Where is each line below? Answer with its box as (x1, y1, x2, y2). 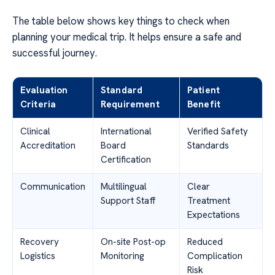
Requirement (101, 98, 160, 110)
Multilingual (101, 180, 147, 193)
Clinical (20, 125, 50, 137)
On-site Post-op (101, 235, 166, 248)
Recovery (20, 235, 59, 248)
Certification (101, 153, 151, 166)
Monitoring (101, 249, 144, 262)
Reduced (187, 235, 223, 248)
